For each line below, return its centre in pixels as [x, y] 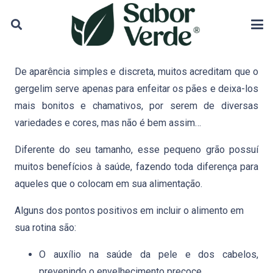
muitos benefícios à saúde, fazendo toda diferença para [136, 167]
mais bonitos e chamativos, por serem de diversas [136, 106]
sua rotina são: [45, 228]
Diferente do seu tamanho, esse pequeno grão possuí [136, 150]
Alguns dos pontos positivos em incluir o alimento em [129, 211]
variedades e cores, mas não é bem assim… [108, 123]
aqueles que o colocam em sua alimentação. [108, 184]
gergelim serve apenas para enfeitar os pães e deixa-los [136, 89]
